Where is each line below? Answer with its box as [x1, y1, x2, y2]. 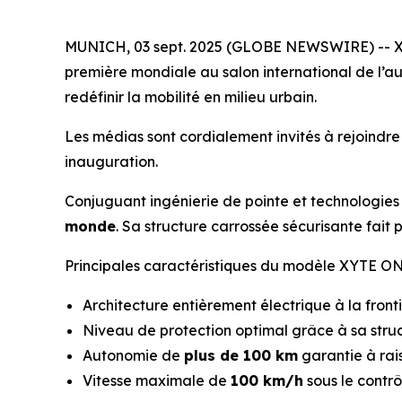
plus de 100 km [184, 346, 298, 364]
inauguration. [65, 153, 158, 170]
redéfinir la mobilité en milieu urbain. [65, 88, 317, 106]
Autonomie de [83, 346, 184, 364]
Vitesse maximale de [83, 371, 231, 389]
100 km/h [231, 371, 303, 389]
